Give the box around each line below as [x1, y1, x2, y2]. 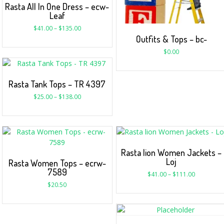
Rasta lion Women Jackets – [121, 146, 222, 158]
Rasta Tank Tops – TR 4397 [8, 78, 106, 89]
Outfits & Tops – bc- [135, 33, 207, 44]
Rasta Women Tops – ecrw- [8, 157, 106, 168]
